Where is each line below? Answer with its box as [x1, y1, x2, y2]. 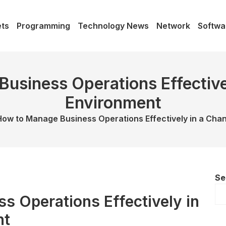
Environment [65, 93, 161, 113]
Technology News [78, 21, 149, 31]
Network [156, 21, 190, 31]
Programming [17, 21, 70, 31]
